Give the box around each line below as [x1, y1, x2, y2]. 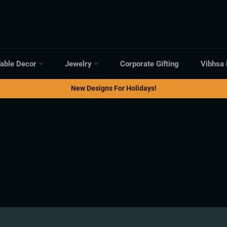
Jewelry [65, 59, 94, 68]
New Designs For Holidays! [70, 84, 157, 92]
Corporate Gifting [120, 59, 179, 68]
